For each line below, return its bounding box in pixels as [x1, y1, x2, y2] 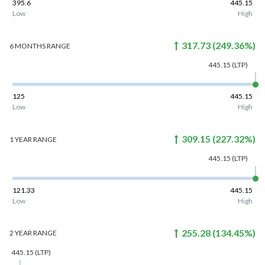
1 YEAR [9, 134, 32, 144]
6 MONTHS [9, 41, 46, 50]
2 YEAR [9, 228, 32, 238]
